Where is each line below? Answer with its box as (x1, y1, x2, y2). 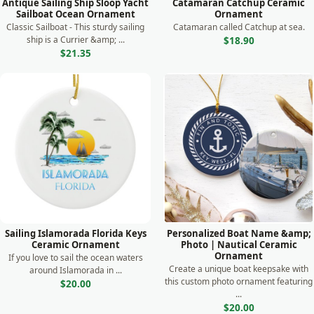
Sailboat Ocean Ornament (15, 8, 135, 20)
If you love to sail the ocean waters (8, 252, 143, 264)
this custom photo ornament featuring (165, 275, 313, 287)
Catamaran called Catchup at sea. (172, 21, 305, 33)
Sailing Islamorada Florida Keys (4, 227, 146, 240)
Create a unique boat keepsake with (169, 263, 308, 275)
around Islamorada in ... (29, 264, 122, 276)
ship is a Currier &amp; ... (26, 34, 125, 46)
